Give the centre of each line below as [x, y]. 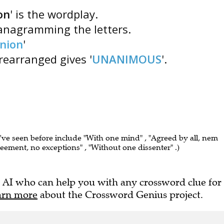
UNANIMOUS [127, 59]
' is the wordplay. [54, 14]
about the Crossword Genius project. [120, 195]
